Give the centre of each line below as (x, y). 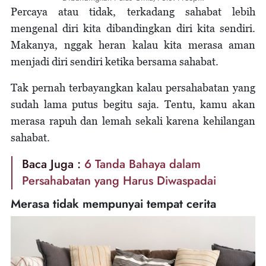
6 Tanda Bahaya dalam (142, 164)
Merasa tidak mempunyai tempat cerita (113, 204)
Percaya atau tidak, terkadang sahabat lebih (133, 11)
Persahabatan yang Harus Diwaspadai (119, 180)
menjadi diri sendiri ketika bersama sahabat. (116, 61)
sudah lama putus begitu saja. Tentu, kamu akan (133, 104)
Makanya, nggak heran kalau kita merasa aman (133, 45)
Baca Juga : (53, 164)
